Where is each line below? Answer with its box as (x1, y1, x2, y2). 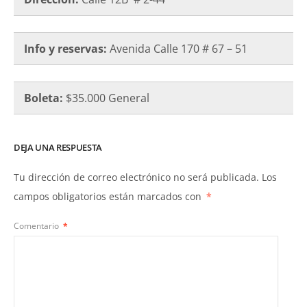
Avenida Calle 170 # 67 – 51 (107, 40, 247, 56)
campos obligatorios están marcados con (14, 189, 204, 203)
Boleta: (24, 90, 66, 106)
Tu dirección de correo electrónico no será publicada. (14, 170, 259, 184)
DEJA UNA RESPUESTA (14, 140, 103, 153)
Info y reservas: (24, 40, 107, 56)
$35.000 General (66, 90, 149, 106)
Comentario (14, 220, 61, 232)
